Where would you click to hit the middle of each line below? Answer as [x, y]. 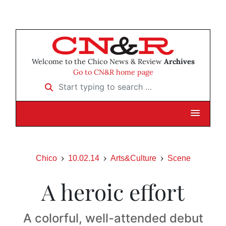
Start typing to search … [83, 83]
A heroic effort [113, 192]
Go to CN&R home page [113, 72]
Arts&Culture [133, 158]
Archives [179, 62]
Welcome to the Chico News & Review [98, 62]
